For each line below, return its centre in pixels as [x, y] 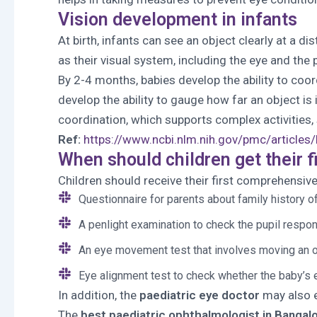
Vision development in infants [178, 19]
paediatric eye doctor [200, 295]
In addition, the [99, 295]
